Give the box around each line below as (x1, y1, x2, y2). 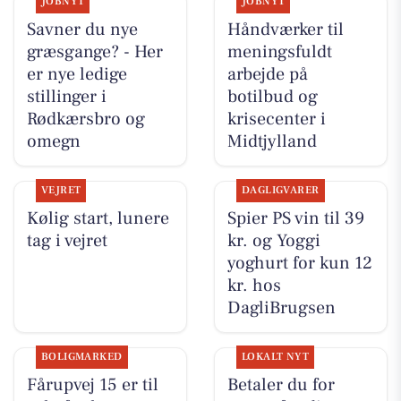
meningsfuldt (226, 39, 332, 64)
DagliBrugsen (226, 296, 336, 320)
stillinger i (26, 84, 107, 108)
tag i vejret (26, 229, 107, 253)
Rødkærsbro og (26, 107, 145, 131)
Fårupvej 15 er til (26, 373, 158, 397)
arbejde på (226, 62, 308, 86)
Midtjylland (226, 129, 317, 153)
